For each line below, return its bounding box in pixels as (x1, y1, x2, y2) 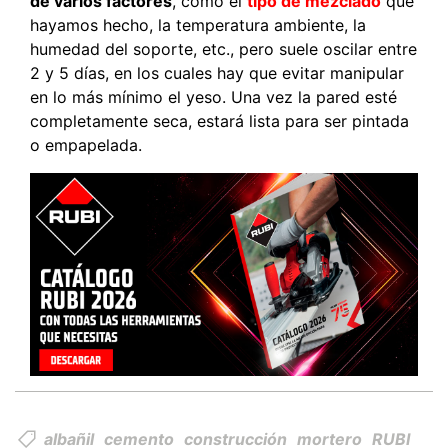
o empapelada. (30, 135, 142, 156)
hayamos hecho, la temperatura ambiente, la (30, 15, 366, 36)
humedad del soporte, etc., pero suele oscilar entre (30, 39, 417, 60)
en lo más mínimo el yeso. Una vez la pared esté (30, 87, 397, 108)
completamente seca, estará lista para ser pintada (30, 111, 409, 132)
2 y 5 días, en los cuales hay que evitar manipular (30, 63, 404, 84)
